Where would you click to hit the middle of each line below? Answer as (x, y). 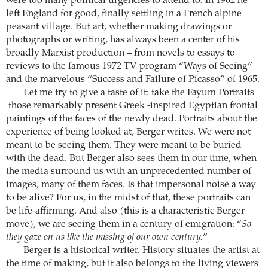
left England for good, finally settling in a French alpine (124, 14)
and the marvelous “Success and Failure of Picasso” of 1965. (133, 80)
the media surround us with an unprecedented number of (129, 172)
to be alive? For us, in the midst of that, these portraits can (128, 198)
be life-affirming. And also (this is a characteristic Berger (125, 211)
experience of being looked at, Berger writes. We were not (128, 133)
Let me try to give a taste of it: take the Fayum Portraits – (142, 93)
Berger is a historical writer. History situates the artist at (141, 251)
